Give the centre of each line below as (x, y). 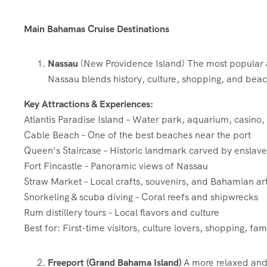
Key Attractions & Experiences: (89, 104)
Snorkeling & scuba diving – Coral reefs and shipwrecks (141, 197)
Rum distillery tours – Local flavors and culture (122, 212)
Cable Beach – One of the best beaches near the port (137, 135)
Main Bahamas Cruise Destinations (97, 29)
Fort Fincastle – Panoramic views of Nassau (116, 166)
